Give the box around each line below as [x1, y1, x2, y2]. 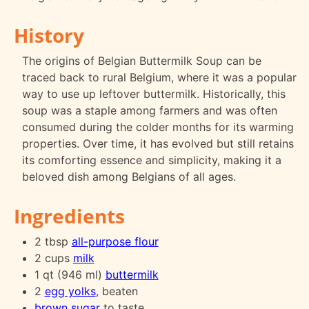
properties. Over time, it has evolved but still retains [22, 136, 294, 150]
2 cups [34, 250, 73, 265]
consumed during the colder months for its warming [22, 119, 294, 134]
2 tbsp [34, 234, 72, 248]
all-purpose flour [71, 234, 159, 248]
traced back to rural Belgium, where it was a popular [22, 70, 297, 84]
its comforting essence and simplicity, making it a [22, 152, 281, 167]
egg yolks [44, 283, 96, 298]
